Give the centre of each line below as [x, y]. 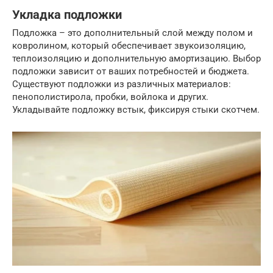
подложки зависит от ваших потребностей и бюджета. [131, 72]
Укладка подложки [67, 15]
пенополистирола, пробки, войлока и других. [110, 97]
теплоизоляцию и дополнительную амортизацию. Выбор [136, 59]
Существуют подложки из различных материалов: [122, 84]
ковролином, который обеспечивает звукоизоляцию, [129, 46]
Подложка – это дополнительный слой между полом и [133, 33]
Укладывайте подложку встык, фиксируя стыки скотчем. [136, 110]
